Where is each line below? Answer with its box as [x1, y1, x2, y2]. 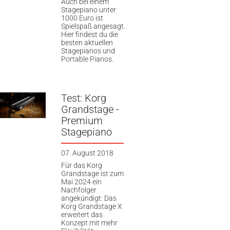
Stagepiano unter [61, 5, 116, 14]
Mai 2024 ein [61, 177, 102, 186]
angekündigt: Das [61, 194, 117, 202]
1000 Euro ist [61, 13, 103, 22]
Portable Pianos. [61, 54, 113, 63]
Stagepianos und [61, 46, 115, 55]
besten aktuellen [61, 38, 113, 47]
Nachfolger [61, 185, 97, 194]
